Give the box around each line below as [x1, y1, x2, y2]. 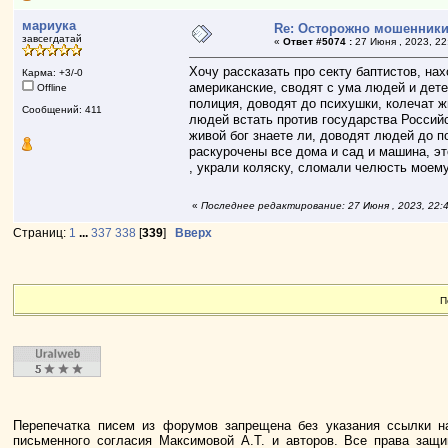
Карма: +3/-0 [22, 67, 84, 78]
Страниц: [13, 226, 70, 240]
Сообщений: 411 [22, 104, 103, 115]
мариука [22, 18, 77, 33]
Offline [34, 82, 68, 93]
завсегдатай [22, 33, 83, 44]
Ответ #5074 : [283, 36, 353, 47]
